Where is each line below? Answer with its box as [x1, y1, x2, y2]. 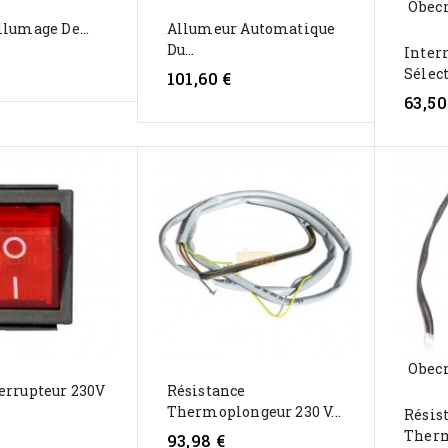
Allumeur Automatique [166, 18, 336, 38]
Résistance [166, 380, 246, 400]
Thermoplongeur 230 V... [166, 401, 342, 421]
